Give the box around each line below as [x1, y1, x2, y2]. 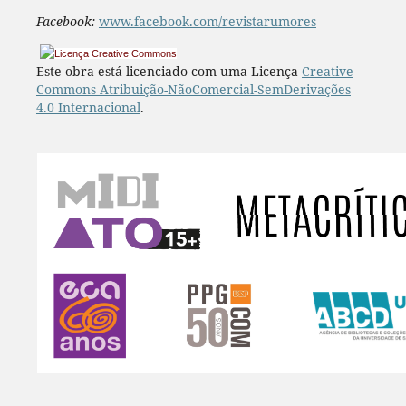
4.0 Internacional [35, 99, 140, 117]
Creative [301, 63, 353, 81]
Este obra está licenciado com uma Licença [35, 63, 302, 81]
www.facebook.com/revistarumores [98, 13, 316, 31]
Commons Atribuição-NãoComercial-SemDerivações [35, 81, 351, 99]
